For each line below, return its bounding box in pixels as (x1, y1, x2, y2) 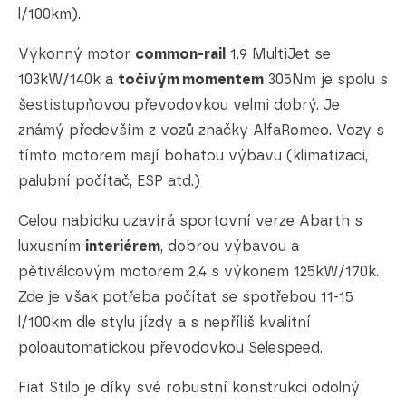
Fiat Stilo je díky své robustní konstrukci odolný (18, 379, 360, 397)
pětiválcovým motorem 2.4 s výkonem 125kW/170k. (18, 263, 379, 281)
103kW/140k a (18, 71, 118, 89)
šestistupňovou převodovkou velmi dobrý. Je (18, 96, 340, 114)
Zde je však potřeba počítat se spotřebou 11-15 (18, 288, 353, 306)
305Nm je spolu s (264, 71, 388, 89)
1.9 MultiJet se (226, 45, 331, 63)
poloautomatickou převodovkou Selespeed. (18, 339, 323, 357)
